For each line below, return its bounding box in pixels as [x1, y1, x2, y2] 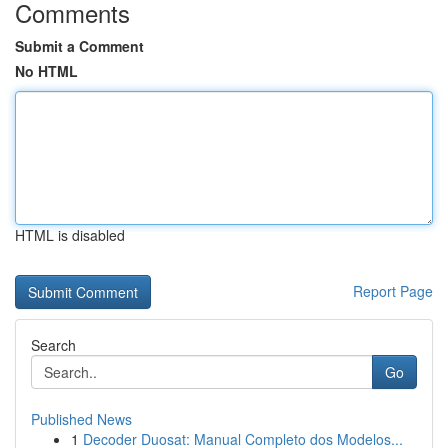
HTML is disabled [15, 225, 125, 245]
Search [31, 335, 76, 355]
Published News [31, 409, 132, 429]
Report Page [353, 281, 433, 301]
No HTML [15, 61, 78, 81]
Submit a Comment [15, 36, 144, 56]
